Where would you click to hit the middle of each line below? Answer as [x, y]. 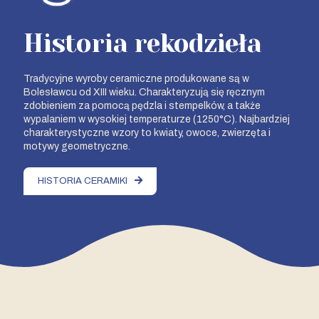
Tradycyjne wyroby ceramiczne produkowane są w [136, 79]
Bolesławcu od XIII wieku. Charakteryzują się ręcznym [144, 93]
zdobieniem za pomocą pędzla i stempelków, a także [142, 106]
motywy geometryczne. [77, 147]
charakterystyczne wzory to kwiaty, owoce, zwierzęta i [147, 133]
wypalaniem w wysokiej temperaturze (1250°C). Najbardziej [157, 120]
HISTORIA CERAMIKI [83, 181]
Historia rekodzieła [142, 44]
